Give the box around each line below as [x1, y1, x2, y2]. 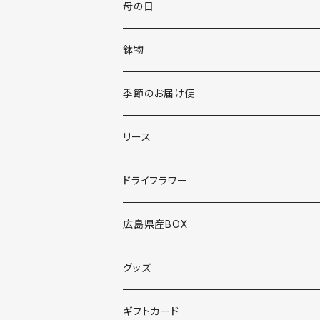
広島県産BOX [123, 217, 189, 230]
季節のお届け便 [123, 86, 196, 99]
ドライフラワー [123, 174, 188, 186]
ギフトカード [123, 304, 179, 317]
